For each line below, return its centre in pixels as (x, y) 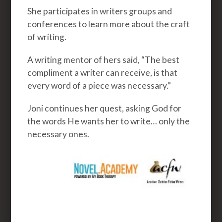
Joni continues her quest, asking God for (105, 108)
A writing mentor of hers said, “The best (104, 59)
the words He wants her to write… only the (109, 121)
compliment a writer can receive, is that (103, 72)
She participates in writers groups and (100, 11)
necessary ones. (58, 134)
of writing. (48, 37)
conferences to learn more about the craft (109, 24)
